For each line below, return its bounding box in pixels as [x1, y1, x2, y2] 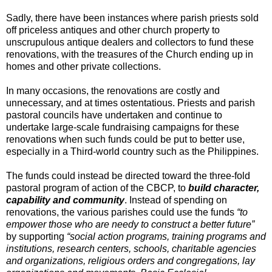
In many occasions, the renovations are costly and [6, 85, 220, 96]
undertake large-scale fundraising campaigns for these [6, 121, 239, 132]
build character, [188, 182, 259, 193]
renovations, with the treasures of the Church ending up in [6, 49, 253, 59]
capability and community [6, 194, 124, 205]
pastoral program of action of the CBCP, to [6, 182, 188, 193]
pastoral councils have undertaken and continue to [6, 109, 222, 120]
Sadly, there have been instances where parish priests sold [6, 12, 259, 23]
